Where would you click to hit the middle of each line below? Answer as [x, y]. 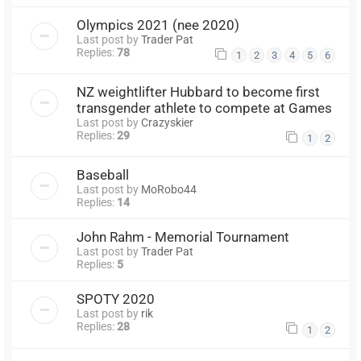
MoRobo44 [169, 190]
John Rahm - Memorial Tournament [183, 237]
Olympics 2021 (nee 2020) [158, 25]
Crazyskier [167, 123]
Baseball [103, 175]
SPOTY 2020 [116, 299]
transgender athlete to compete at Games [204, 108]
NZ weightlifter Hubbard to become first [198, 92]
